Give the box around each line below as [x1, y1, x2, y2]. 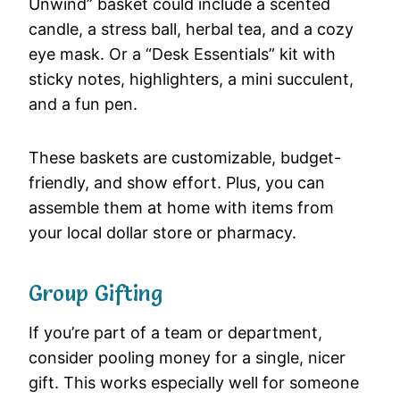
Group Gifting [29, 280, 162, 307]
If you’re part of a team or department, [29, 323, 322, 343]
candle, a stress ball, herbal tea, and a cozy [29, 20, 354, 39]
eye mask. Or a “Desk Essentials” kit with [29, 45, 336, 64]
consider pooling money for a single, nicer [29, 348, 346, 368]
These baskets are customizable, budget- [29, 148, 341, 168]
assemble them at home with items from [29, 198, 334, 218]
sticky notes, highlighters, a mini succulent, [29, 70, 354, 89]
